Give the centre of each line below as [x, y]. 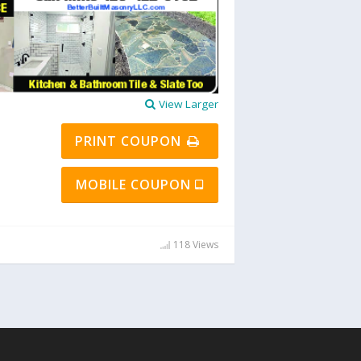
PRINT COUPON [131, 141]
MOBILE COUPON [135, 185]
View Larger [187, 104]
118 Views [195, 245]
